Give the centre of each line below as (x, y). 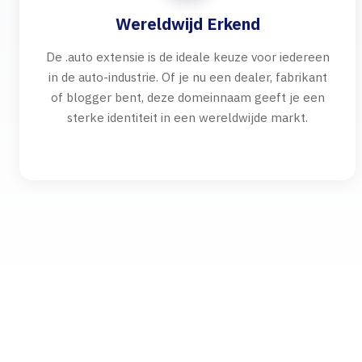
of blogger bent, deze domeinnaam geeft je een (187, 97)
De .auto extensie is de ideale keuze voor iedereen (187, 57)
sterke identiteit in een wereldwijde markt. (187, 117)
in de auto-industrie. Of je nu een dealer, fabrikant (187, 77)
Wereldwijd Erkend (187, 24)
